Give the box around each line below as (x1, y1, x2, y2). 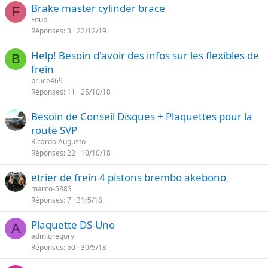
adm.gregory (31, 231, 74, 241)
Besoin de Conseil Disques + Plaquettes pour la (31, 109, 252, 123)
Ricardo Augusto (31, 136, 86, 147)
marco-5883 (31, 184, 72, 194)
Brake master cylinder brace (31, 1, 165, 15)
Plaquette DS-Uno (31, 218, 115, 232)
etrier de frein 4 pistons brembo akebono (31, 170, 226, 184)
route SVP (31, 123, 77, 137)
